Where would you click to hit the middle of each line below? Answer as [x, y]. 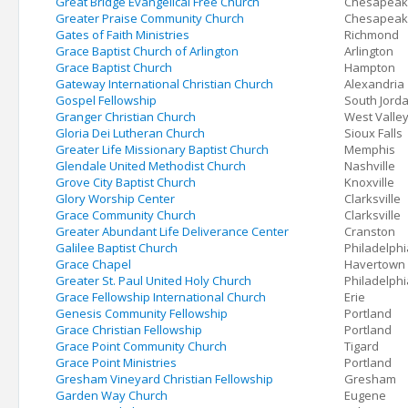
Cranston [370, 231]
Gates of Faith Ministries [122, 35]
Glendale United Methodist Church [151, 166]
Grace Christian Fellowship [129, 330]
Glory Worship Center [115, 199]
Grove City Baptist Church [126, 182]
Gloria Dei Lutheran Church [130, 133]
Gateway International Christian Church [164, 84]
